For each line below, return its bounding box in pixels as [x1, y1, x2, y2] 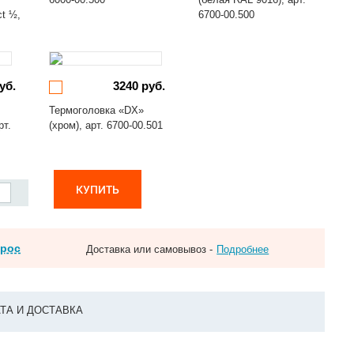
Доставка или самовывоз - [86, 243, 213, 255]
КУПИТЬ [76, 182, 120, 197]
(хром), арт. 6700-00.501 [48, 119, 163, 131]
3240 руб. [113, 79, 166, 92]
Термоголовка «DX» [48, 104, 144, 116]
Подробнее [217, 243, 269, 255]
